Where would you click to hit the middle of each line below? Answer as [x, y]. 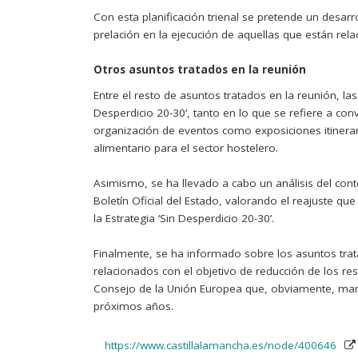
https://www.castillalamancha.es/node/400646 [220, 345]
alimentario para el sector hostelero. [186, 147]
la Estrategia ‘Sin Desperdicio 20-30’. [184, 218]
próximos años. [133, 306]
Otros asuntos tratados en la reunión [200, 69]
